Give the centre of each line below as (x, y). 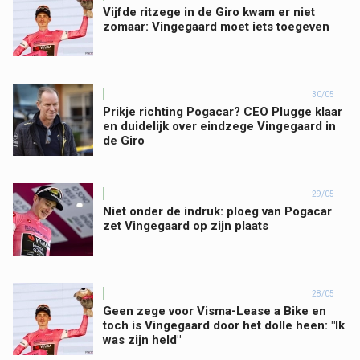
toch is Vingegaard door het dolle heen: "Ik (224, 325)
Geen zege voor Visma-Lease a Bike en (215, 311)
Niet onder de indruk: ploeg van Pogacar (217, 211)
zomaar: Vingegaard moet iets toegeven (216, 27)
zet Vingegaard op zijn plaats (186, 226)
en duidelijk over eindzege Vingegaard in (219, 126)
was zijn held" (142, 340)
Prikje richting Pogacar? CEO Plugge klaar (223, 112)
